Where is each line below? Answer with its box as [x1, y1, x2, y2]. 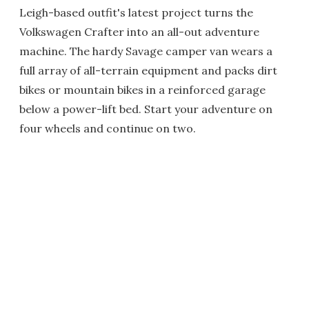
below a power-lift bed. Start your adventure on [19, 102, 272, 116]
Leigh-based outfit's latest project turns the [19, 6, 253, 19]
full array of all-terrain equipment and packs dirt [19, 63, 277, 77]
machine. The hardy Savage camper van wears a [19, 44, 272, 58]
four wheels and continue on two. [19, 121, 196, 135]
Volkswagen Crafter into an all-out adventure [19, 25, 259, 39]
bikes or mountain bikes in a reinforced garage [19, 83, 266, 97]
